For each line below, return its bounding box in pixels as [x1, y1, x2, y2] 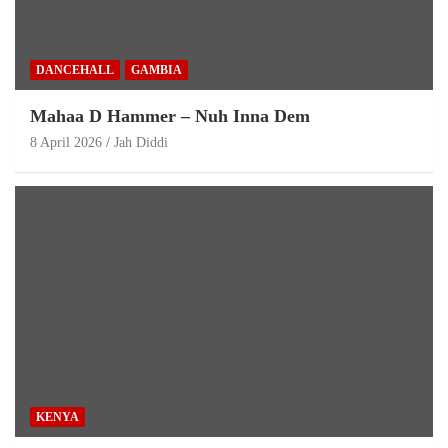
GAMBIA [131, 62, 182, 77]
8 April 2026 [30, 134, 102, 150]
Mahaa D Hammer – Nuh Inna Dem [30, 105, 310, 126]
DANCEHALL [36, 62, 114, 77]
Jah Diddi [114, 134, 168, 150]
